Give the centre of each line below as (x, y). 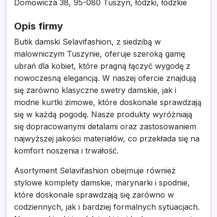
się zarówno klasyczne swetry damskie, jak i (95, 90)
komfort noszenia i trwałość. (66, 151)
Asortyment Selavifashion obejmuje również (95, 170)
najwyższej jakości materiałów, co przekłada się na (107, 139)
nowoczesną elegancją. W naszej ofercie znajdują (105, 78)
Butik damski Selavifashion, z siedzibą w (87, 42)
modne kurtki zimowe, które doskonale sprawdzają (108, 102)
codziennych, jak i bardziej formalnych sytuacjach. (107, 207)
